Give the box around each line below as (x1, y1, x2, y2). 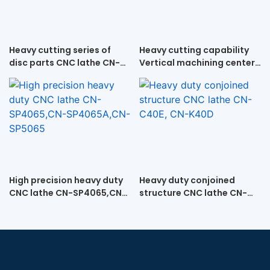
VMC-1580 (139, 69, 184, 82)
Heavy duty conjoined (139, 174, 235, 187)
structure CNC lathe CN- (139, 187, 230, 199)
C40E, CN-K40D (139, 199, 208, 212)
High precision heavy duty (9, 174, 123, 187)
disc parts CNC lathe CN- (9, 57, 120, 69)
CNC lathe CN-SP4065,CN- (9, 187, 127, 199)
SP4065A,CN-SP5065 (9, 199, 102, 212)
